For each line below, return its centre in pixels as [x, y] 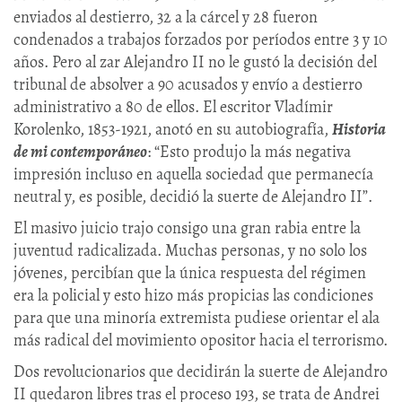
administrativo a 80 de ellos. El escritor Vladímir [173, 106]
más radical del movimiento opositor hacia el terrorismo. [201, 340]
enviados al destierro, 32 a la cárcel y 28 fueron [166, 17]
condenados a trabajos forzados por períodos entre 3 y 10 [201, 39]
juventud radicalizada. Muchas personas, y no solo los [190, 250]
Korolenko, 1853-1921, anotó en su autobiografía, [173, 129]
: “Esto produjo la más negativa [249, 151]
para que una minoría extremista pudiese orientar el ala [197, 317]
